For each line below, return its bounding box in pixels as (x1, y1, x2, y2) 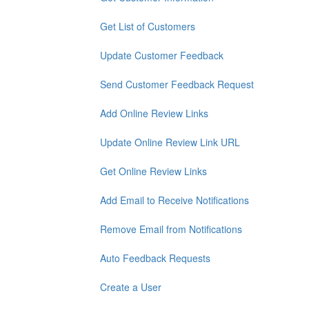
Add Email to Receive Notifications (100, 193, 249, 207)
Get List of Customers (100, 19, 195, 33)
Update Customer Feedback (100, 48, 223, 62)
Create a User (100, 280, 161, 294)
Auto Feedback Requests (100, 251, 210, 265)
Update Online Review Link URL (100, 135, 240, 149)
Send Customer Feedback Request (100, 77, 254, 91)
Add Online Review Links (100, 106, 208, 120)
